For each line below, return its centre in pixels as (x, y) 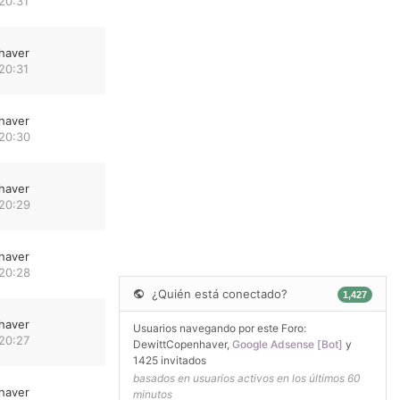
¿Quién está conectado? (218, 293)
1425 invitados (170, 360)
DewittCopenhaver (180, 344)
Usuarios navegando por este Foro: (220, 328)
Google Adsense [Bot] (287, 344)
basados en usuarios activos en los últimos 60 (247, 379)
